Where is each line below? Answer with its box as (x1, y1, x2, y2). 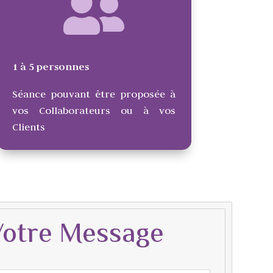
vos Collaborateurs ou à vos (12, 104, 176, 116)
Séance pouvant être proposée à (12, 87, 176, 100)
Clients (12, 120, 46, 133)
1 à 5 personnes (12, 60, 90, 73)
